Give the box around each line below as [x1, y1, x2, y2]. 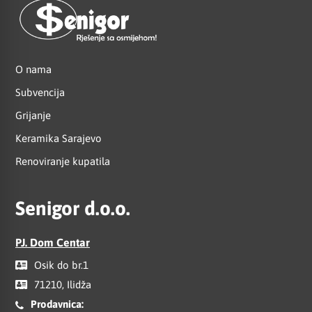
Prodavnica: [31, 298, 84, 311]
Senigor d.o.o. [15, 197, 130, 220]
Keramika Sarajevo [15, 132, 102, 145]
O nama [15, 63, 52, 76]
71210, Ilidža [31, 279, 91, 291]
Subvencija [15, 86, 65, 99]
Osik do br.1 [31, 259, 88, 272]
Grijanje [15, 109, 51, 122]
